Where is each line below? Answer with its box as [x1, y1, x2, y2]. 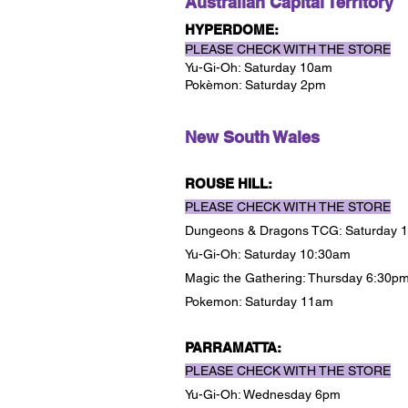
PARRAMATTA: [185, 340, 281, 355]
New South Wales [185, 127, 320, 147]
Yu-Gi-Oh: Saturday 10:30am [185, 247, 351, 261]
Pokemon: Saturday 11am [185, 294, 333, 309]
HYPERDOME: [185, 22, 279, 37]
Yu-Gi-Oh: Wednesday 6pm [185, 387, 344, 402]
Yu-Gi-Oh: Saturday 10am [185, 60, 332, 75]
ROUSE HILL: [185, 176, 272, 191]
